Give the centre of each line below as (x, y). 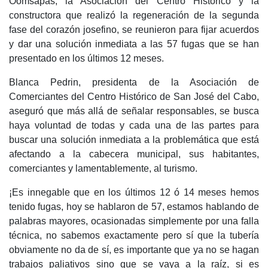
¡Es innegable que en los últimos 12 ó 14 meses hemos (134, 193)
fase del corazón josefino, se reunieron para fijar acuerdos (134, 30)
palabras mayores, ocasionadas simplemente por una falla (134, 221)
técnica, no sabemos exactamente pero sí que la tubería (134, 236)
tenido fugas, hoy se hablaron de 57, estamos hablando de (134, 207)
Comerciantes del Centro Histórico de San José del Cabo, (134, 97)
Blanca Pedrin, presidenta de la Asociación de (134, 83)
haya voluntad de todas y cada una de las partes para (134, 126)
